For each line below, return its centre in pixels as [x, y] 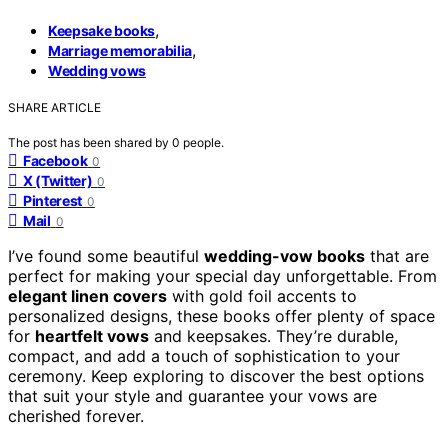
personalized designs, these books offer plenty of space [221, 315]
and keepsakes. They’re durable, [273, 335]
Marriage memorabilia [120, 50]
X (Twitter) [58, 180]
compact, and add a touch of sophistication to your [204, 355]
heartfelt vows [92, 335]
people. [203, 142]
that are [397, 255]
